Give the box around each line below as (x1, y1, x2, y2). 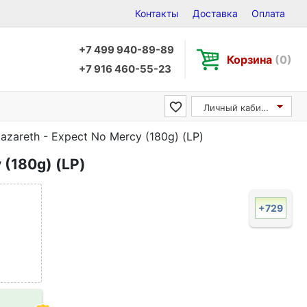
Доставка (193, 8, 238, 19)
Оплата (251, 8, 285, 19)
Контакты (135, 8, 179, 19)
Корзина (227, 52, 275, 66)
